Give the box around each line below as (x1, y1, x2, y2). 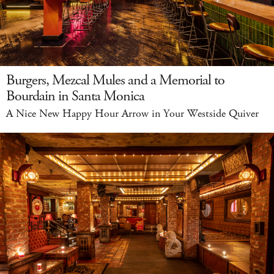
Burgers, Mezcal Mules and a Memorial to (6, 70, 224, 91)
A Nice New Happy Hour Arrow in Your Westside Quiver (6, 106, 259, 122)
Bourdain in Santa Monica (6, 86, 144, 106)
